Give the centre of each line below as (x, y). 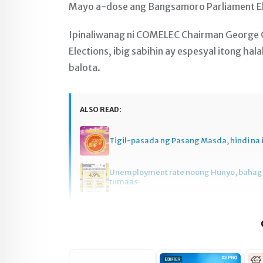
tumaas (124, 182)
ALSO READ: (101, 110)
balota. (85, 68)
